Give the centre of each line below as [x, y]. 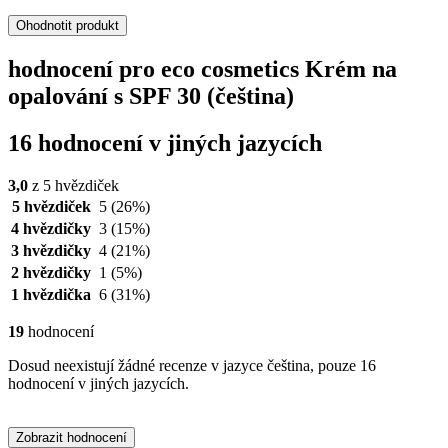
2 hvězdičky [51, 272]
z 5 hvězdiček [73, 185]
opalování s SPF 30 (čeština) [151, 95]
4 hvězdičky [51, 228]
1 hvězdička [51, 294]
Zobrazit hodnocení [71, 437]
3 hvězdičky [51, 250]
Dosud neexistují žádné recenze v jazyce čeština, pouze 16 [192, 365]
